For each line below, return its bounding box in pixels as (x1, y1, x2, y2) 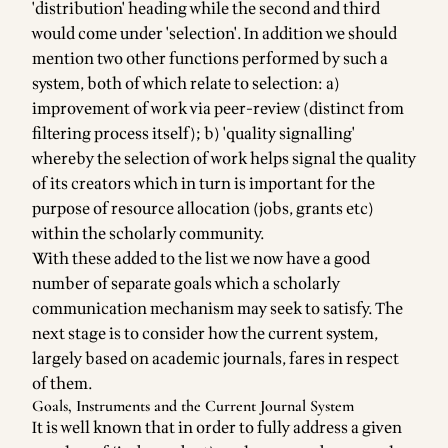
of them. (32, 372, 93, 396)
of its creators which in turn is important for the (32, 172, 375, 196)
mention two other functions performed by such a (32, 47, 388, 71)
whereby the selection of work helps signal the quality (32, 147, 416, 171)
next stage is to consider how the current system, (32, 322, 378, 346)
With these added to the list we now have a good (32, 247, 370, 271)
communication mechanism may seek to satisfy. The (32, 297, 403, 321)
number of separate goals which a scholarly (32, 272, 340, 296)
